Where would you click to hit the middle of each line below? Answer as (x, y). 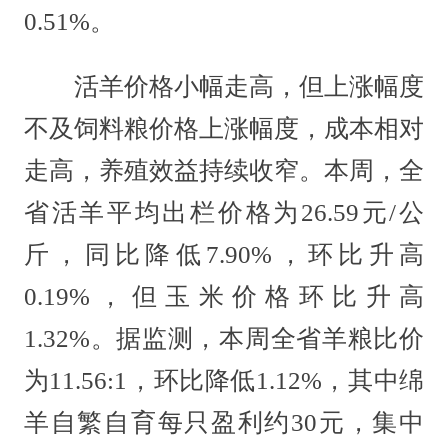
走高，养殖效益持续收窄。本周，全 (224, 171)
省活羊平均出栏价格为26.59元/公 (224, 213)
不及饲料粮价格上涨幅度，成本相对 (224, 129)
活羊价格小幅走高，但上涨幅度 (224, 87)
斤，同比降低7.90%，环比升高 (224, 255)
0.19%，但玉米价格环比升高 (224, 297)
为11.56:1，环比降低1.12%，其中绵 (224, 381)
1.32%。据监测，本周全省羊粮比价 (224, 339)
